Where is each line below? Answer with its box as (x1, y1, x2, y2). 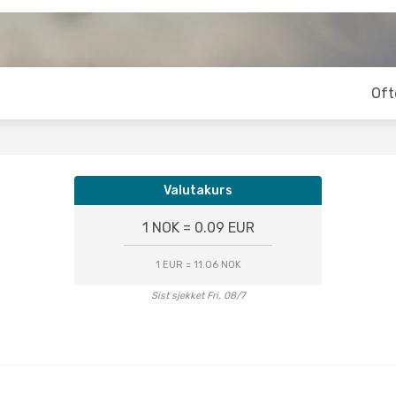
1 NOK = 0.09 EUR (141, 219, 255, 236)
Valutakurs (164, 183, 232, 198)
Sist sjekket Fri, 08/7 (150, 290, 246, 301)
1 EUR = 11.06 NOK (155, 259, 241, 270)
